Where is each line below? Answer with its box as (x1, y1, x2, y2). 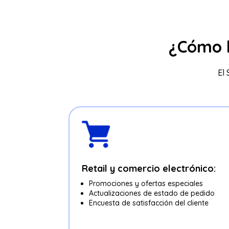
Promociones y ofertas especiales (89, 179, 203, 189)
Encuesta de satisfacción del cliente (89, 198, 209, 208)
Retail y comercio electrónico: (82, 163, 216, 175)
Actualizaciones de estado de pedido (89, 189, 215, 198)
